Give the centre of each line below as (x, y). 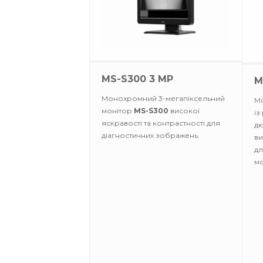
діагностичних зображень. (151, 135)
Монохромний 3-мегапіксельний (163, 98)
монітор (118, 111)
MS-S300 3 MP (137, 79)
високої (184, 111)
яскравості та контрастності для (161, 123)
